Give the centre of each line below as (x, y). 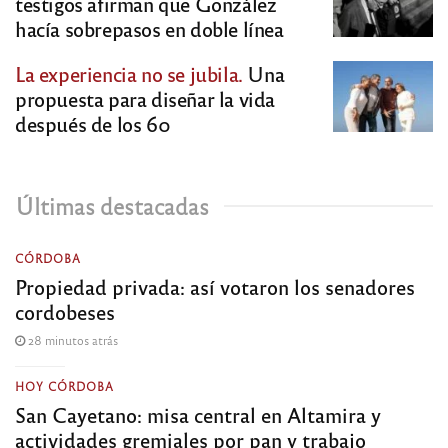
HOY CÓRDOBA (64, 385)
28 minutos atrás (71, 339)
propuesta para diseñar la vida (145, 98)
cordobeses (65, 311)
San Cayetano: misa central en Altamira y (198, 414)
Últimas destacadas (112, 205)
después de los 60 (93, 123)
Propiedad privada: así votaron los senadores (215, 286)
